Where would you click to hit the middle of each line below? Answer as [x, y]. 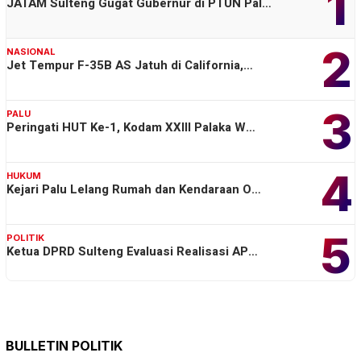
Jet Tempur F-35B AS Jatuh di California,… [130, 66]
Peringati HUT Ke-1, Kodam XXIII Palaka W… [131, 128]
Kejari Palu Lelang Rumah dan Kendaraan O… [134, 190]
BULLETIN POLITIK [64, 346]
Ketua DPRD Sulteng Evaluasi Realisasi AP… [132, 252]
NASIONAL [31, 52]
